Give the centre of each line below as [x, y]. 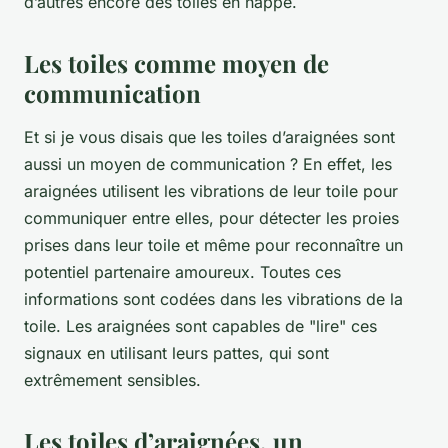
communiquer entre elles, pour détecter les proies [211, 218]
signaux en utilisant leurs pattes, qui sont [176, 353]
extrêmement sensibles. [112, 380]
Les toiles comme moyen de [176, 63]
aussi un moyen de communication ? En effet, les [208, 164]
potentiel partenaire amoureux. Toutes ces [182, 272]
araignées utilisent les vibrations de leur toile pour [211, 191]
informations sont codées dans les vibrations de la [213, 299]
